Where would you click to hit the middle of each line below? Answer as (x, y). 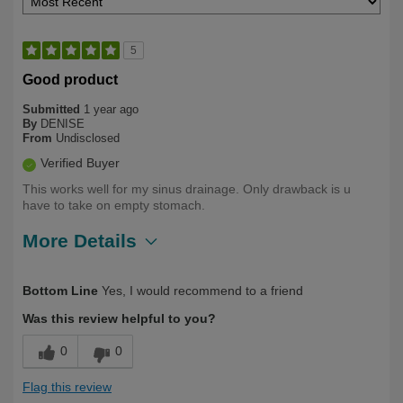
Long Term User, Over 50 (216, 278)
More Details (80, 241)
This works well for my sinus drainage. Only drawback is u (187, 189)
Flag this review (67, 387)
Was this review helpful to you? (119, 319)
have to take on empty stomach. (114, 206)
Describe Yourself (76, 278)
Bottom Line (60, 291)
